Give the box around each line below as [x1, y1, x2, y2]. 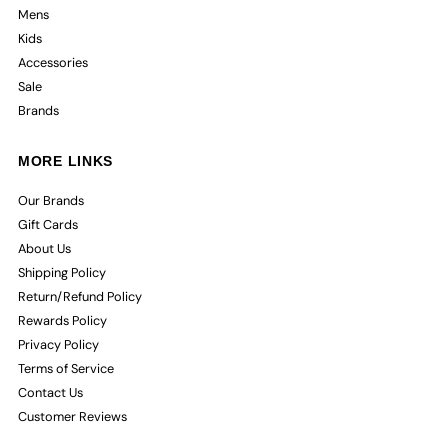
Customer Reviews [18, 407, 128, 425]
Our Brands [18, 191, 85, 209]
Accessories [18, 53, 89, 71]
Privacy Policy [18, 335, 100, 353]
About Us [18, 239, 72, 257]
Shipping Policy [18, 263, 107, 281]
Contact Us [18, 383, 84, 401]
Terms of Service [18, 359, 115, 377]
